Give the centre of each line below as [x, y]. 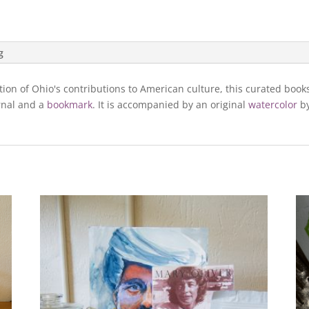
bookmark [70, 105]
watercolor [273, 105]
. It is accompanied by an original [171, 105]
